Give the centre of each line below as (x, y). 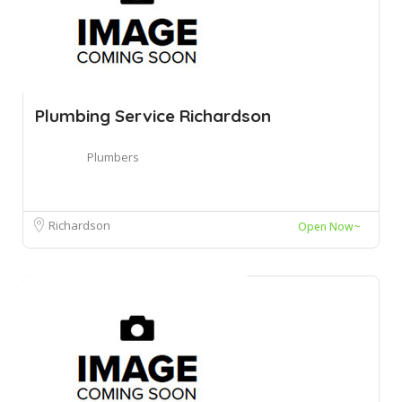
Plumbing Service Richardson (153, 115)
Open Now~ (329, 226)
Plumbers (113, 157)
